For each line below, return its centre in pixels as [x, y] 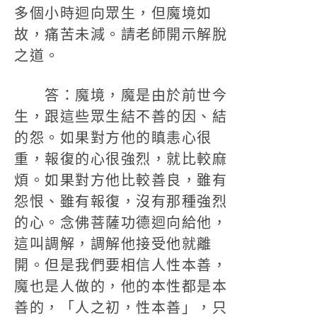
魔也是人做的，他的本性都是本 [121, 287]
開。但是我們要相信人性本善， [121, 265]
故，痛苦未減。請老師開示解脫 [121, 35]
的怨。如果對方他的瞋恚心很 [113, 138]
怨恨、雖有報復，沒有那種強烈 [121, 202]
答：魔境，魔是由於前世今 [121, 96]
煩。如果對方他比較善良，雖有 [121, 180]
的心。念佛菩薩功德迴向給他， [121, 223]
